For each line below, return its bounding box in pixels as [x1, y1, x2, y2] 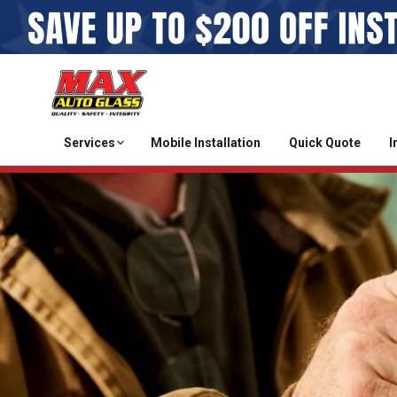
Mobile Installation [151, 136, 261, 151]
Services [64, 136, 115, 151]
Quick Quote [289, 136, 361, 151]
